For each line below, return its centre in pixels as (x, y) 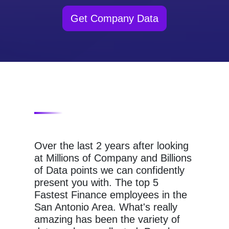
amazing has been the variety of (107, 219)
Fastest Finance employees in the (111, 195)
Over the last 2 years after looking (112, 146)
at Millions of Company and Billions (113, 158)
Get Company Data (114, 18)
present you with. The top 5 (97, 182)
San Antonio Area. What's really (106, 207)
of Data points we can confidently (110, 170)
